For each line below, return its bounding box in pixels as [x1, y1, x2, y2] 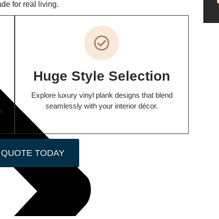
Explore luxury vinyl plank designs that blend [31, 90, 173, 99]
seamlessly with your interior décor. [45, 101, 158, 110]
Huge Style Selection [33, 68, 171, 84]
